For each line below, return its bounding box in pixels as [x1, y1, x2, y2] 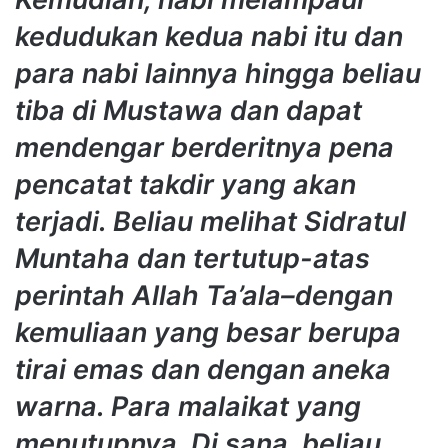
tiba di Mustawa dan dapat [15, 94, 362, 128]
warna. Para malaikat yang [15, 390, 361, 424]
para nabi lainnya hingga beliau [15, 57, 421, 91]
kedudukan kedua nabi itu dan [15, 20, 403, 54]
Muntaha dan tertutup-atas [15, 242, 370, 276]
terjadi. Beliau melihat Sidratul [15, 205, 406, 239]
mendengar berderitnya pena [15, 131, 394, 165]
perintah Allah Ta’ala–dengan [15, 279, 393, 313]
